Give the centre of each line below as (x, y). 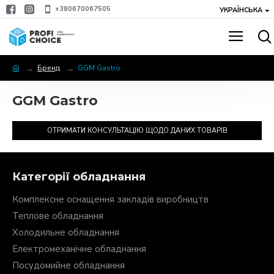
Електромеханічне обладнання (79, 249)
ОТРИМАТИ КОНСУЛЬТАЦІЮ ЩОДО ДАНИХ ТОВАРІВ (137, 131)
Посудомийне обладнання (68, 265)
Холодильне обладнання (66, 232)
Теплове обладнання (58, 216)
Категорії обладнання (79, 177)
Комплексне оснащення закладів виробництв (110, 199)
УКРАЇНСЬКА (241, 10)
